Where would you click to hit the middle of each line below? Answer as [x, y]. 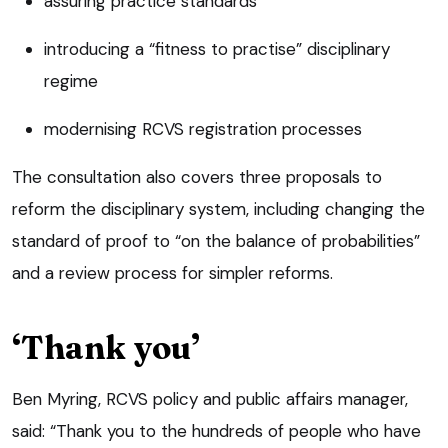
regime [71, 81]
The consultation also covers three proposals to [197, 177]
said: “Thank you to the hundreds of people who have [216, 431]
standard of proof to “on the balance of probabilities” [216, 241]
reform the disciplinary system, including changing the [218, 209]
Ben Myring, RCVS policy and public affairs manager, [210, 399]
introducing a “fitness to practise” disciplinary [217, 49]
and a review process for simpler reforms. [172, 273]
